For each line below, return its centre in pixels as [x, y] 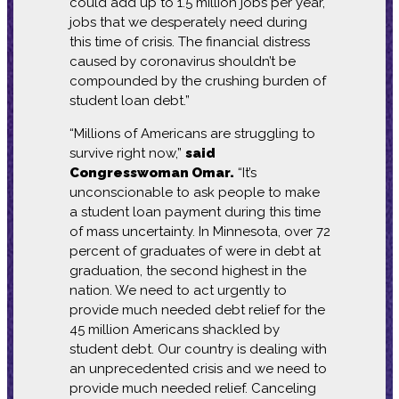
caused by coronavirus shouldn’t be [182, 61]
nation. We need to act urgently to [178, 290]
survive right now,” [127, 153]
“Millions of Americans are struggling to [192, 133]
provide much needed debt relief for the [197, 309]
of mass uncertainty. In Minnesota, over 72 [199, 231]
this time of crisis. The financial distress [189, 41]
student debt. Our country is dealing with [198, 349]
